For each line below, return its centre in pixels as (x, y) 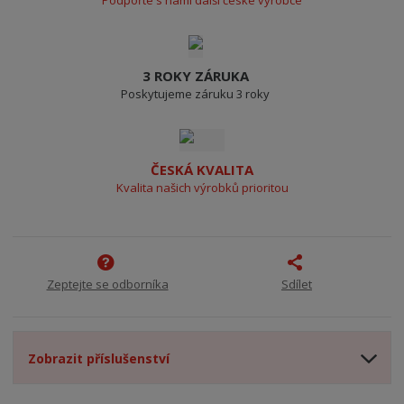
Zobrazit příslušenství (99, 358)
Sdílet (296, 284)
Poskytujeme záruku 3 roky (195, 94)
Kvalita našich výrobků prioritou (202, 188)
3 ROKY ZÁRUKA (195, 76)
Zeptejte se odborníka (107, 284)
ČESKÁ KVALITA (202, 170)
